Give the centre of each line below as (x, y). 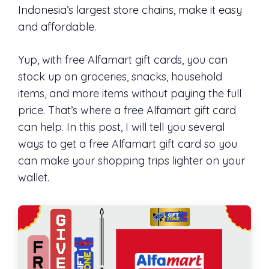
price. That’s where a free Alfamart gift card (127, 110)
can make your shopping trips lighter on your (131, 161)
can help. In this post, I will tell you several (121, 127)
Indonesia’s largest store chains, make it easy (130, 10)
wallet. (34, 177)
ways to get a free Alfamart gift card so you (128, 144)
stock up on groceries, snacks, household (120, 77)
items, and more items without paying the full (130, 93)
